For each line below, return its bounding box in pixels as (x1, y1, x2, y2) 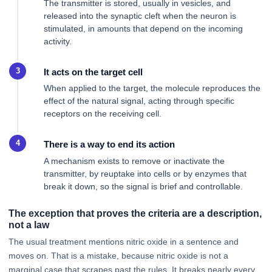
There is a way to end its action (44, 138, 175, 149)
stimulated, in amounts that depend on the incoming (44, 23, 243, 33)
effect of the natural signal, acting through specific (44, 96, 234, 106)
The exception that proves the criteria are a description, (8, 208, 262, 219)
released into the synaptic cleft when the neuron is (44, 10, 236, 21)
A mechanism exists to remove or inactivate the (44, 155, 225, 166)
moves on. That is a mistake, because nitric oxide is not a (8, 251, 228, 261)
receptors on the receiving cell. (44, 109, 161, 119)
